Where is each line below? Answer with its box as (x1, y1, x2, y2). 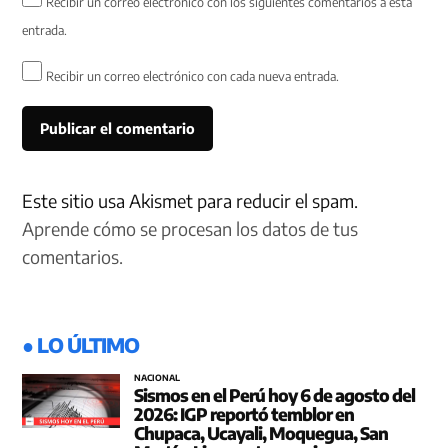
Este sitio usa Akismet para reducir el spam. (22, 188, 359, 212)
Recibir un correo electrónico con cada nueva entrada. (46, 68, 340, 85)
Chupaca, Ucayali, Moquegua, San (134, 422, 388, 445)
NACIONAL (134, 371, 180, 383)
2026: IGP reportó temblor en (134, 403, 354, 426)
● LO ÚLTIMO (22, 331, 140, 357)
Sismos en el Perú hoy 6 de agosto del (134, 384, 415, 407)
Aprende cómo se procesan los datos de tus (22, 216, 359, 240)
